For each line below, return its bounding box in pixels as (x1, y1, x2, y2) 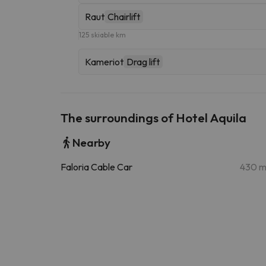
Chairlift (107, 10, 140, 23)
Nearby (72, 135, 110, 150)
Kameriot (85, 55, 123, 68)
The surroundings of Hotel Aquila (61, 109, 246, 125)
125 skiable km (79, 30, 126, 39)
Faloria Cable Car (61, 160, 132, 173)
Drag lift (126, 55, 160, 68)
